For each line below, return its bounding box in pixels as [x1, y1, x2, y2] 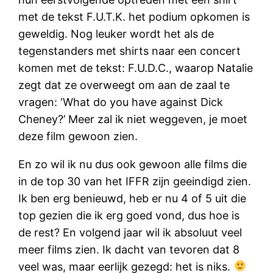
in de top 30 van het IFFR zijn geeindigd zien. [18, 174, 252, 188]
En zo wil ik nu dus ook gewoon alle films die [18, 157, 247, 171]
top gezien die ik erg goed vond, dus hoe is [18, 208, 240, 222]
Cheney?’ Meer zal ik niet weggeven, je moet [18, 112, 248, 126]
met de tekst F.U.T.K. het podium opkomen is [18, 10, 250, 23]
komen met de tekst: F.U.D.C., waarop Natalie [18, 61, 253, 74]
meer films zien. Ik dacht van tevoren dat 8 [18, 243, 240, 256]
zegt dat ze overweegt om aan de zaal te [18, 78, 230, 91]
